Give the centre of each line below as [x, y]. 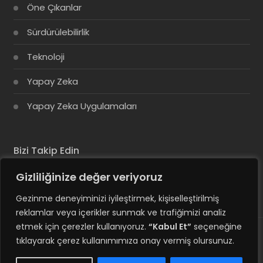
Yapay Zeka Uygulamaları [82, 106]
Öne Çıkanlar [54, 8]
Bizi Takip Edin [46, 151]
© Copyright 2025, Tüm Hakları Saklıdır [131, 242]
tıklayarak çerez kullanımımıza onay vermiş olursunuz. [125, 241]
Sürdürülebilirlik [58, 32]
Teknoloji [45, 57]
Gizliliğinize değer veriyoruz [89, 177]
